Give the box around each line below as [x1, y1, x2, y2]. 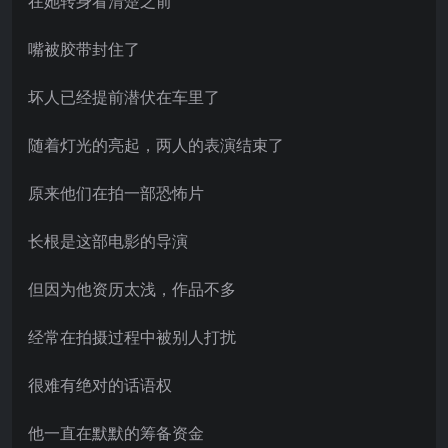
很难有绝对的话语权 [28, 373, 172, 396]
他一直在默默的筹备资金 [28, 421, 204, 444]
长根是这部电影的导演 [28, 229, 188, 252]
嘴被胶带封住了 [28, 37, 140, 60]
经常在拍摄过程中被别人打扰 [28, 325, 236, 348]
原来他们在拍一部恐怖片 [28, 181, 204, 204]
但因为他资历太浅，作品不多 [28, 277, 236, 300]
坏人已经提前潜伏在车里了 [28, 85, 220, 108]
